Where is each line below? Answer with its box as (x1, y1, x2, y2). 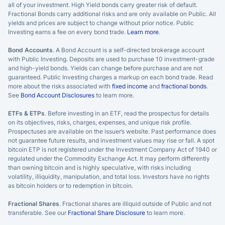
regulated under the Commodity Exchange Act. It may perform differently (8, 154, 210, 162)
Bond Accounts (8, 46, 53, 54)
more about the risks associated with (8, 82, 112, 90)
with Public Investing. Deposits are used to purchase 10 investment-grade (8, 55, 214, 63)
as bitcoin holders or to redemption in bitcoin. (8, 181, 133, 189)
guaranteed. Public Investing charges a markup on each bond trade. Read (8, 73, 213, 81)
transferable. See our (8, 208, 68, 216)
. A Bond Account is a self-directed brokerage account (53, 46, 204, 54)
